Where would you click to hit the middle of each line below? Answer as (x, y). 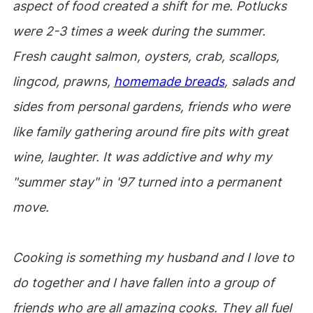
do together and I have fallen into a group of (143, 283)
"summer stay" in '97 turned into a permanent (147, 182)
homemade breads (169, 81)
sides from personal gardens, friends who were (151, 107)
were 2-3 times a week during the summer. (139, 31)
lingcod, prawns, (63, 81)
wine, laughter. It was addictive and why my (142, 157)
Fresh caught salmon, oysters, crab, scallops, (146, 56)
